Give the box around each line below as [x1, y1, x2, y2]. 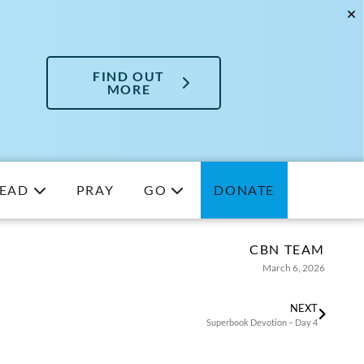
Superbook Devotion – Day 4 [206, 317, 318, 328]
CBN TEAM [249, 241, 325, 258]
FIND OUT [93, 67, 165, 84]
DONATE [214, 182, 275, 198]
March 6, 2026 [262, 262, 325, 275]
